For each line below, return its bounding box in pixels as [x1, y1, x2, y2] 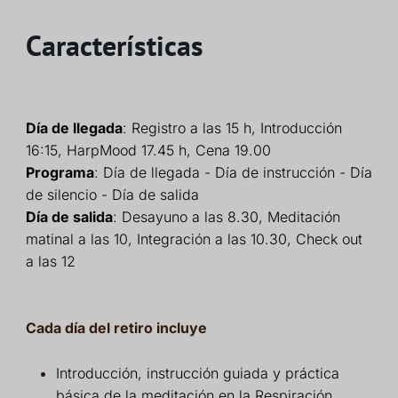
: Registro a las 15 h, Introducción [122, 118, 342, 137]
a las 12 [25, 251, 76, 270]
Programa [25, 163, 94, 181]
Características [25, 26, 203, 64]
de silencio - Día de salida [25, 185, 199, 203]
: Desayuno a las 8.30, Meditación [112, 207, 340, 226]
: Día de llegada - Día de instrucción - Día [93, 163, 372, 181]
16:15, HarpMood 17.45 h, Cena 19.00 [25, 140, 271, 159]
